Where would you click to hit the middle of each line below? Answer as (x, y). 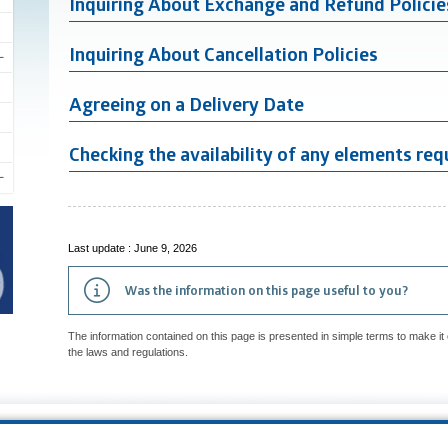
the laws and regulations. (128, 352)
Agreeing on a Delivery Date (186, 104)
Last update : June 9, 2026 (132, 248)
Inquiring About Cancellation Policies (223, 54)
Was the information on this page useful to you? (266, 290)
